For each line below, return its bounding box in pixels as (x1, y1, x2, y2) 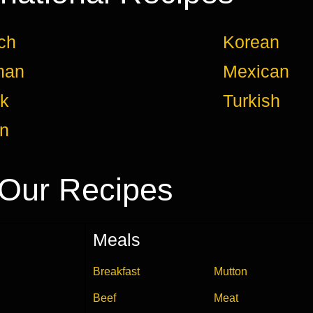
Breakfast (93, 265, 140, 277)
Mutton (213, 265, 247, 277)
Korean (222, 31, 279, 52)
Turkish (222, 90, 280, 110)
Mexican (222, 61, 289, 81)
